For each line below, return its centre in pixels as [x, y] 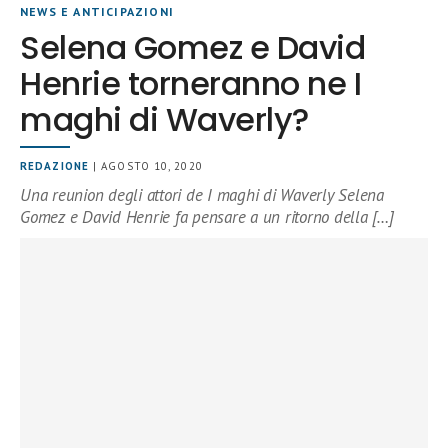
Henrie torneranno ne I [191, 83]
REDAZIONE [54, 166]
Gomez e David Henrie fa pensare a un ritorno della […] [207, 217]
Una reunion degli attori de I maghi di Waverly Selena [202, 195]
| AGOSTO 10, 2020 [145, 166]
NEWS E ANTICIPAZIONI [97, 11]
